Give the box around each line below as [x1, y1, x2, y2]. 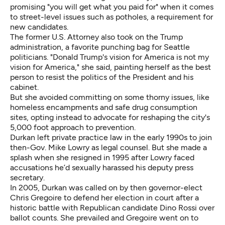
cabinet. [10, 82, 39, 92]
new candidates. [10, 22, 68, 32]
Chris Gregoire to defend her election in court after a [10, 193, 199, 203]
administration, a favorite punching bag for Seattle [10, 42, 190, 52]
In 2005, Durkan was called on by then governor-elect [10, 183, 202, 193]
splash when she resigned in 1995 [10, 153, 129, 163]
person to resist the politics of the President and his [10, 72, 193, 82]
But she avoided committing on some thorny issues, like [10, 92, 209, 102]
